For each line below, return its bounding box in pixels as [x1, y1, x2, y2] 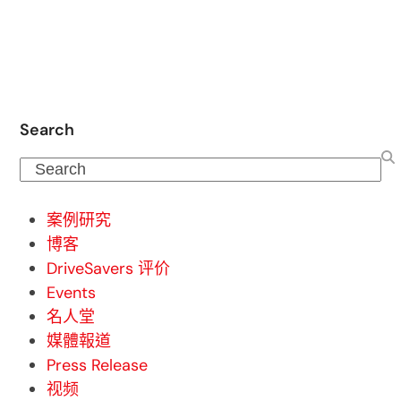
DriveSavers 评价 [47, 258, 171, 280]
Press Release [47, 354, 149, 377]
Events [47, 282, 97, 304]
